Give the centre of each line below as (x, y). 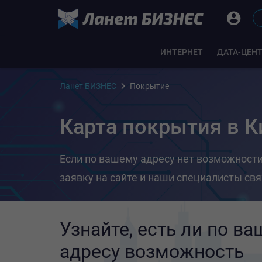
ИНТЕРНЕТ (181, 52)
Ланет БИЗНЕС (88, 86)
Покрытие (149, 86)
